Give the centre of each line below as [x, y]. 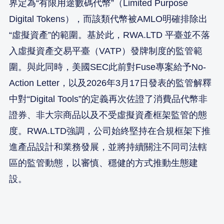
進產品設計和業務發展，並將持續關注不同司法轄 [108, 147]
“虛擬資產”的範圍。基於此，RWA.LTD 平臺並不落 [109, 35]
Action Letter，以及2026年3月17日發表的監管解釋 [110, 83]
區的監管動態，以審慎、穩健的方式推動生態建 [103, 163]
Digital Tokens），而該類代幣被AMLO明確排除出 [108, 19]
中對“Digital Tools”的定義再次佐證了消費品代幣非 [108, 99]
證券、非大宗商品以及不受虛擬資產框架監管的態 [108, 115]
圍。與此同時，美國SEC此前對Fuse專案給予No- [107, 67]
